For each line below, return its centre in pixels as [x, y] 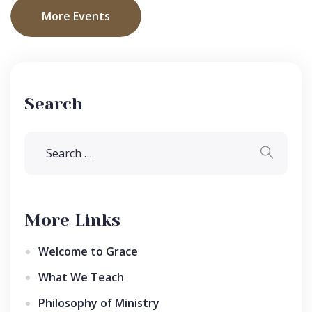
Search [54, 104]
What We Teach [81, 278]
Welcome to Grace [88, 252]
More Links [72, 220]
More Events [76, 16]
